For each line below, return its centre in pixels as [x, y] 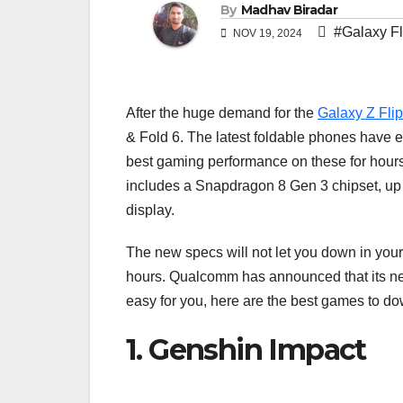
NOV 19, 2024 [268, 34]
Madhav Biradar [289, 10]
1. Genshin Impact [246, 350]
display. [150, 210]
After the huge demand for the [222, 113]
